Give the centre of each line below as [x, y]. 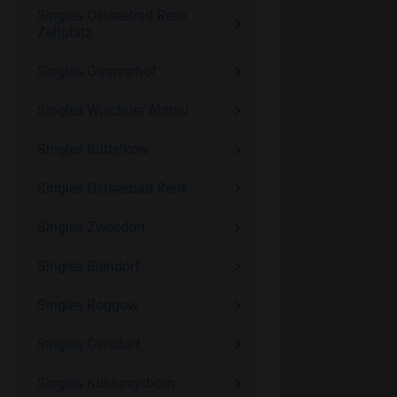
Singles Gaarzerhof [97, 71]
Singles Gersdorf [89, 344]
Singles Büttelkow [93, 149]
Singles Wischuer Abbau [113, 110]
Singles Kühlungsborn [105, 383]
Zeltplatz [64, 32]
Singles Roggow [87, 305]
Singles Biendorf [88, 266]
